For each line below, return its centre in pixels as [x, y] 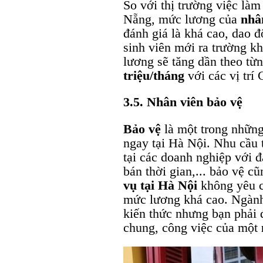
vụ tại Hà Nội [160, 185]
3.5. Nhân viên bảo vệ [183, 102]
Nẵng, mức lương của [182, 19]
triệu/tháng [154, 76]
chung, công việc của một [192, 227]
